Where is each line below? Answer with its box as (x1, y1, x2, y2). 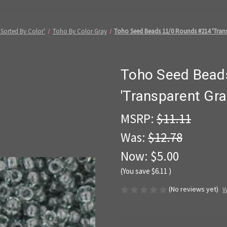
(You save (121, 166, 150, 176)
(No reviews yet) (169, 184, 218, 194)
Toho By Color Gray (52, 26, 107, 35)
